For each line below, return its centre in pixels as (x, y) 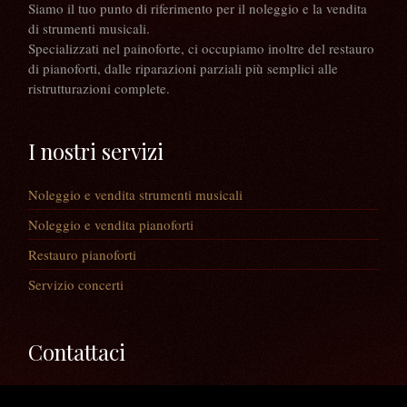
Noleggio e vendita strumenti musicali (135, 194)
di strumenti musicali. (89, 28)
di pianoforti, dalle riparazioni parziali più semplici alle (183, 68)
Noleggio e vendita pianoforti (110, 224)
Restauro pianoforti (82, 254)
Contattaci (76, 352)
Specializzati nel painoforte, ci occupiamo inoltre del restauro (201, 48)
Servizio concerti (75, 284)
